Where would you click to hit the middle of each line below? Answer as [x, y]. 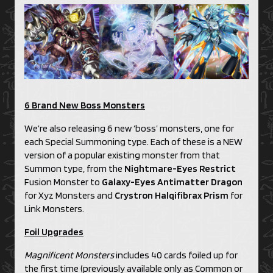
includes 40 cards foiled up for [176, 255]
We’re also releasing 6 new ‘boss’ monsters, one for [129, 128]
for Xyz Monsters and [69, 195]
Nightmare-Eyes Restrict [180, 168]
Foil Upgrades [54, 232]
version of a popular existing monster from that [122, 155]
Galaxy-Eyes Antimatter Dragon [172, 182]
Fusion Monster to [63, 182]
